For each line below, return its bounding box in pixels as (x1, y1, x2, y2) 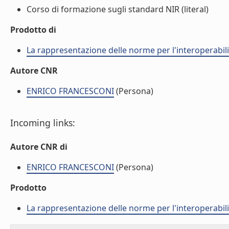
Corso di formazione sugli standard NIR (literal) (27, 4, 209, 15)
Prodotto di (10, 24, 56, 35)
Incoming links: (10, 117, 75, 129)
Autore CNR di (10, 141, 67, 152)
